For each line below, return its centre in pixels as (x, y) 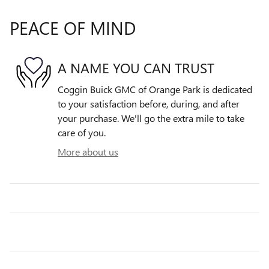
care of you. (82, 133)
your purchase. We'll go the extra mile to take (151, 118)
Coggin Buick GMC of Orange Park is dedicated (155, 89)
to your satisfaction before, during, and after (149, 104)
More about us (88, 152)
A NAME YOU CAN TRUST (136, 67)
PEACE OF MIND (73, 28)
